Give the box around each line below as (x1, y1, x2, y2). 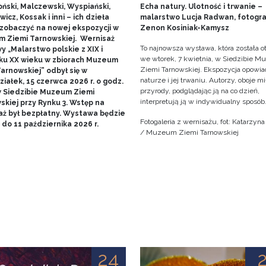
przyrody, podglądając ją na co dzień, (140, 87, 259, 96)
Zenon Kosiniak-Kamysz (140, 24, 229, 33)
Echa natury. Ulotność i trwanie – (140, 2, 262, 11)
